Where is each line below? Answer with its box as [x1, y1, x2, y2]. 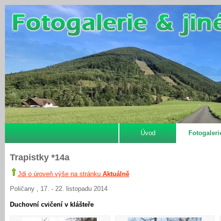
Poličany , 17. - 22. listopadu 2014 [10, 185, 108, 192]
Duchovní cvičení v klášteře [10, 201, 94, 208]
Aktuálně [103, 170, 129, 178]
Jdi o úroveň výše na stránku [18, 170, 103, 178]
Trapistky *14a [10, 152, 70, 162]
